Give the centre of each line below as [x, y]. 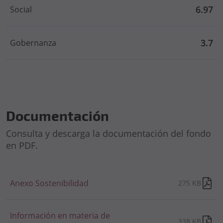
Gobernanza [33, 43]
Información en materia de [60, 216]
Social [21, 9]
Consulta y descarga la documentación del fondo [109, 133]
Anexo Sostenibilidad [49, 183]
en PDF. [22, 145]
